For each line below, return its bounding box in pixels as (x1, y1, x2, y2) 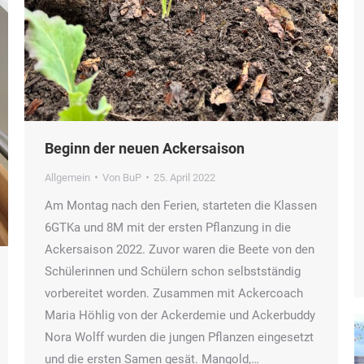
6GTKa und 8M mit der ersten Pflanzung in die (45, 219, 291, 235)
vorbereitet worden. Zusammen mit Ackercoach (45, 285, 303, 301)
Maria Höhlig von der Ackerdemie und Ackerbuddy (45, 307, 315, 323)
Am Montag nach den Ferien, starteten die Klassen (45, 197, 317, 213)
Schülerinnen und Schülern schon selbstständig (45, 263, 301, 279)
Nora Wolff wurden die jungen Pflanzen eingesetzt (45, 329, 314, 344)
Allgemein (45, 171, 90, 184)
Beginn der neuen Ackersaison (45, 139, 245, 157)
